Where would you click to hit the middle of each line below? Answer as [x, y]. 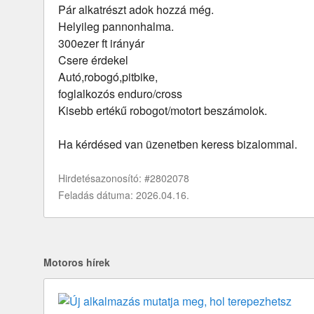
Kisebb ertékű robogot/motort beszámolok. [163, 110]
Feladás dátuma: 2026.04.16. [124, 194]
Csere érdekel [93, 60]
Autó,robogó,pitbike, [108, 76]
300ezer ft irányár [101, 43]
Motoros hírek [77, 262]
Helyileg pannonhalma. [116, 26]
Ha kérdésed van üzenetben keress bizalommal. [178, 144]
